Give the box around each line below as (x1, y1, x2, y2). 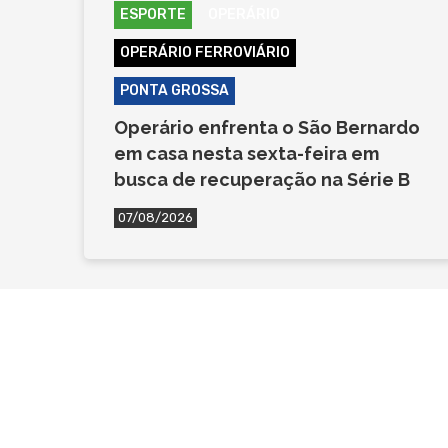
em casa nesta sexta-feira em (114, 142, 380, 164)
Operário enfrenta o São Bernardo (114, 116, 421, 138)
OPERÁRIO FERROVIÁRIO (120, 43, 291, 61)
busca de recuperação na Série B (114, 168, 411, 190)
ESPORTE (120, 5, 187, 23)
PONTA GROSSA (120, 81, 230, 99)
